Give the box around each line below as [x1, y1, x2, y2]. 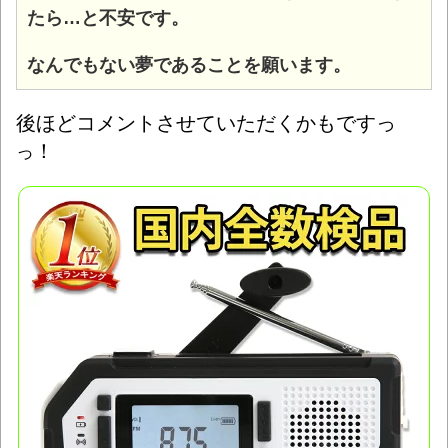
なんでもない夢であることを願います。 [27, 54, 351, 75]
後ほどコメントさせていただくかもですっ [16, 111, 396, 134]
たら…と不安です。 [27, 7, 189, 28]
